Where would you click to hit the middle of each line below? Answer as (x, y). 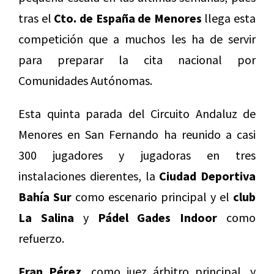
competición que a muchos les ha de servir (137, 39)
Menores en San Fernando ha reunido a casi (137, 135)
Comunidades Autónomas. (85, 81)
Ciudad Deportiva (207, 176)
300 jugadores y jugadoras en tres (137, 155)
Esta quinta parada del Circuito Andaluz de (137, 114)
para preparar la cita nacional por (137, 60)
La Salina (46, 218)
